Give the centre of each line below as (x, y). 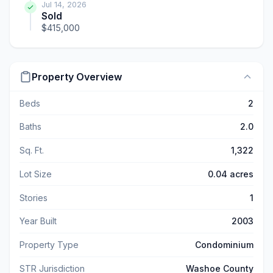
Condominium (224, 245)
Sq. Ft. (32, 151)
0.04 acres (231, 174)
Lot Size (36, 174)
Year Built (38, 221)
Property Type (49, 245)
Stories (34, 197)
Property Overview (77, 76)
